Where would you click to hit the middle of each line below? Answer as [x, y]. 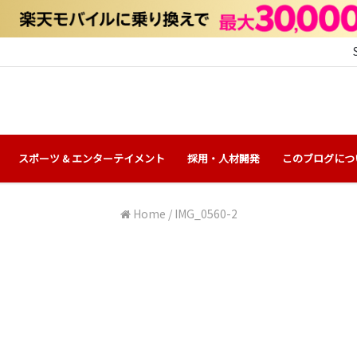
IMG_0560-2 [206, 213]
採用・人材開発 [224, 158]
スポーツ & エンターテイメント [92, 158]
